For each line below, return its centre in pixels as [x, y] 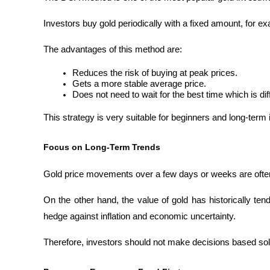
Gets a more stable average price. [139, 84]
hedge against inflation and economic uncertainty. [140, 216]
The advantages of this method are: [113, 50]
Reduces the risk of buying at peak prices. [155, 73]
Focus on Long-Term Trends [102, 147]
